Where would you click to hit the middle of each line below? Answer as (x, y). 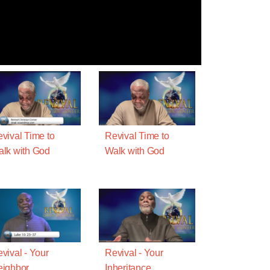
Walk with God (135, 151)
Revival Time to (137, 136)
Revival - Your (134, 253)
